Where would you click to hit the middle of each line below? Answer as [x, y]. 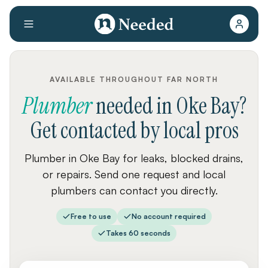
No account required [169, 216]
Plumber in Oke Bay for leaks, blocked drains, [134, 158]
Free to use [91, 216]
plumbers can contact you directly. [134, 190]
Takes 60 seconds [138, 233]
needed [124, 106]
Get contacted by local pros [134, 130]
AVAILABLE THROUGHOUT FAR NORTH [134, 79]
